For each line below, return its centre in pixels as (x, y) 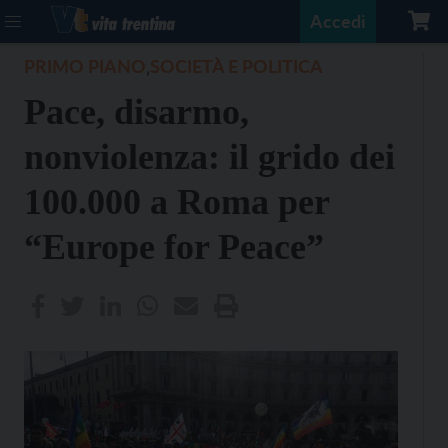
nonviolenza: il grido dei (209, 157)
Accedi (338, 21)
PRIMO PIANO (85, 66)
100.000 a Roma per (176, 202)
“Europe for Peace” (174, 247)
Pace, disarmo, (136, 112)
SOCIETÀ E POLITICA (236, 66)
